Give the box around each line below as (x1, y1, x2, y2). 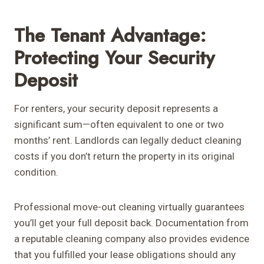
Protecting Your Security (14, 44, 214, 72)
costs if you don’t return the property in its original (14, 150, 235, 163)
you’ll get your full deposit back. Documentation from (14, 217, 249, 229)
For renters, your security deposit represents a (14, 103, 218, 115)
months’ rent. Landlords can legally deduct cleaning (14, 134, 242, 147)
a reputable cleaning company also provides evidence (14, 233, 249, 245)
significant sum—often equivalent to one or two (14, 118, 224, 131)
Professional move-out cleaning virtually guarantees (14, 201, 245, 213)
